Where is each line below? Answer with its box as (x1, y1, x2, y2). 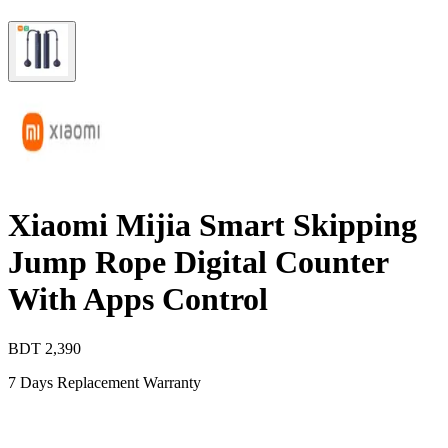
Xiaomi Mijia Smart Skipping (8, 207, 417, 244)
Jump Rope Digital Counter (8, 244, 388, 281)
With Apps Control (8, 281, 268, 318)
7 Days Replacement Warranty (8, 373, 201, 391)
